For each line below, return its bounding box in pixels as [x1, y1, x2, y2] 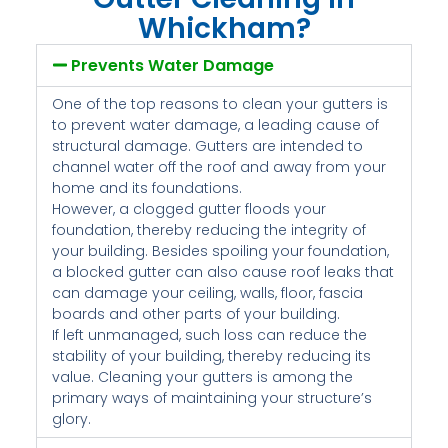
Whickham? [137, 8, 311, 48]
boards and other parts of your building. [51, 303, 340, 324]
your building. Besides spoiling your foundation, [51, 240, 389, 261]
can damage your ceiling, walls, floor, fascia [51, 282, 363, 303]
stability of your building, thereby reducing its [51, 345, 371, 366]
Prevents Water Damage [71, 53, 275, 77]
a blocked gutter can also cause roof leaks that [51, 261, 394, 282]
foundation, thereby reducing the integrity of [51, 219, 366, 240]
